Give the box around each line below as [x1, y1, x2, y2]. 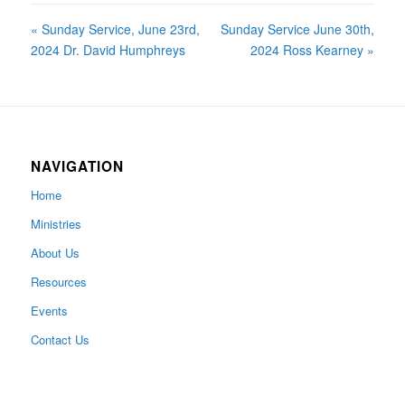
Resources [30, 273, 87, 291]
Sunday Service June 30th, [221, 20, 375, 38]
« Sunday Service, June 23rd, [30, 20, 200, 38]
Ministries [30, 215, 81, 233]
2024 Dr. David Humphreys [30, 41, 185, 59]
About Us [30, 244, 80, 262]
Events [30, 302, 68, 320]
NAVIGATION [30, 156, 124, 177]
